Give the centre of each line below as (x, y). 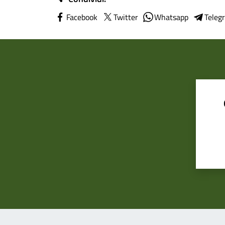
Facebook (82, 17)
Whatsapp (171, 17)
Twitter (126, 17)
